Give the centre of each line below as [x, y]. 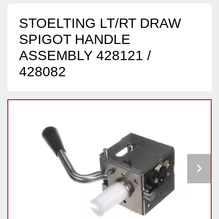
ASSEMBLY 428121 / [85, 56]
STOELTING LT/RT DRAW [100, 23]
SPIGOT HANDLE [75, 40]
